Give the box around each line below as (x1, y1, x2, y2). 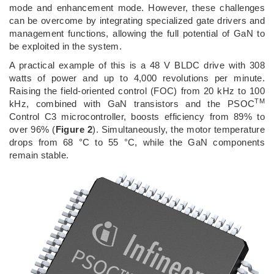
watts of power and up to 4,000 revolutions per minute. (9, 72, 265, 83)
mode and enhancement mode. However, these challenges (9, 2, 265, 13)
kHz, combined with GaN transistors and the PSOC (9, 98, 255, 109)
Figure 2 (55, 124, 93, 135)
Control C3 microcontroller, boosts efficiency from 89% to (9, 111, 265, 122)
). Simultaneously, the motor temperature (92, 124, 265, 135)
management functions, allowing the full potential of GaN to (9, 28, 265, 39)
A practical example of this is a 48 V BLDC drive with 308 (9, 59, 265, 70)
